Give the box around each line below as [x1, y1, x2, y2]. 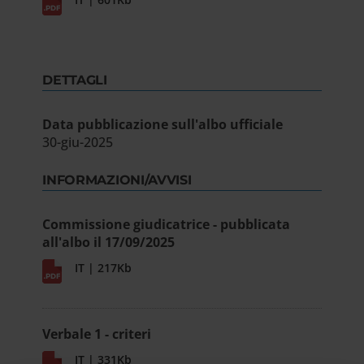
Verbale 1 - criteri [42, 324, 152, 343]
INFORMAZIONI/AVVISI [42, 172, 192, 188]
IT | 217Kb [75, 260, 132, 275]
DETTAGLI [42, 72, 107, 88]
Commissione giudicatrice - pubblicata [42, 215, 291, 233]
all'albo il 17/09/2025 [42, 233, 175, 251]
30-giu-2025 [42, 133, 114, 151]
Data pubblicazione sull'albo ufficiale [42, 115, 284, 133]
